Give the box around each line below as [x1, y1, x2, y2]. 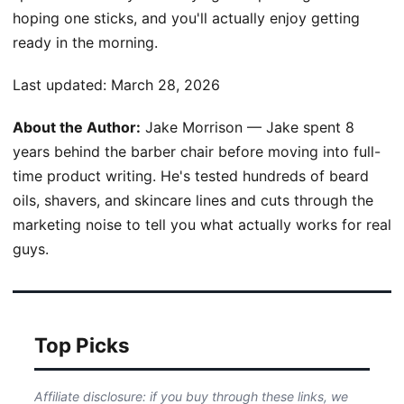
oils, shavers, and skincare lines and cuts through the [13, 190, 373, 209]
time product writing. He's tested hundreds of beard [13, 166, 369, 185]
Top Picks [34, 332, 130, 357]
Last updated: [13, 75, 111, 94]
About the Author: [13, 117, 141, 136]
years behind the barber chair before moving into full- [13, 142, 381, 161]
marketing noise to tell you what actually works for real [13, 215, 391, 234]
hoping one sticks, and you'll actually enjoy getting [13, 8, 360, 27]
